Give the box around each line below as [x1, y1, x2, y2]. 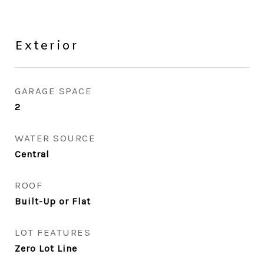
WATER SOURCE [15, 132, 95, 144]
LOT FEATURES [15, 226, 91, 238]
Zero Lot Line [15, 243, 77, 254]
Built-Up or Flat [15, 196, 91, 207]
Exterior [15, 38, 79, 55]
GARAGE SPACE [15, 85, 92, 97]
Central [15, 148, 49, 160]
